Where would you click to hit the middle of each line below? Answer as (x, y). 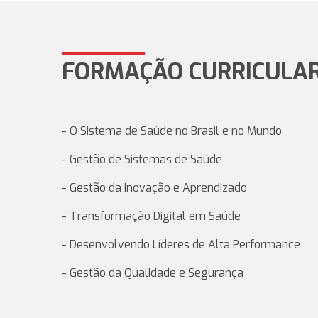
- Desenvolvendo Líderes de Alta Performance (181, 245)
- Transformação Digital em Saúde (151, 216)
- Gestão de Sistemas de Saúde (142, 159)
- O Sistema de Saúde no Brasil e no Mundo (172, 131)
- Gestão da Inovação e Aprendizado (154, 188)
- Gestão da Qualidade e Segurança (153, 273)
